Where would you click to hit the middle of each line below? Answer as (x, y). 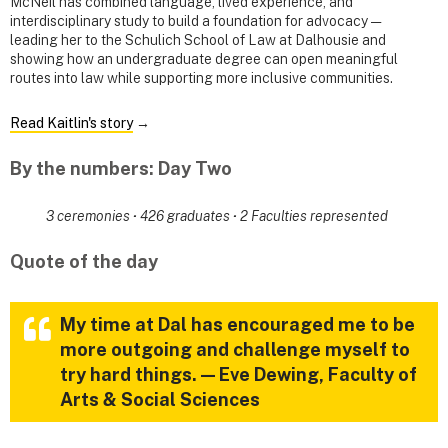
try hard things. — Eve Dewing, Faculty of (238, 375)
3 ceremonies (89, 215)
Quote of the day (84, 262)
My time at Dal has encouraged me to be (237, 325)
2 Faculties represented (312, 215)
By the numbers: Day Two (121, 168)
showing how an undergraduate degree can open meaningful (204, 59)
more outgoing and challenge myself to (235, 350)
